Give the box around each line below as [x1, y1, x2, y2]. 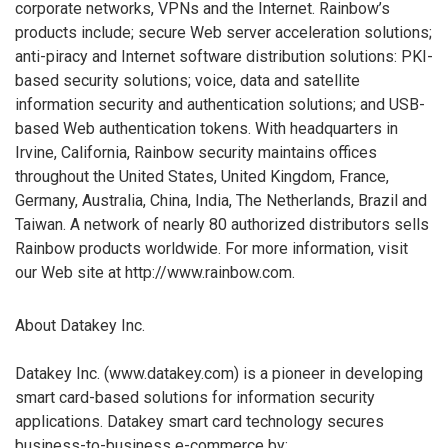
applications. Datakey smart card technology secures [15, 411, 384, 431]
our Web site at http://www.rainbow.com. [15, 262, 295, 282]
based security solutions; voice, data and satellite [15, 70, 360, 90]
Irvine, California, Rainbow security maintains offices [15, 142, 377, 162]
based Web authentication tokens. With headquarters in [15, 118, 398, 138]
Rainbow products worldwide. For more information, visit [15, 238, 408, 258]
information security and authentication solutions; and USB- [15, 94, 425, 114]
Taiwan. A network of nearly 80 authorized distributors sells [15, 214, 429, 234]
